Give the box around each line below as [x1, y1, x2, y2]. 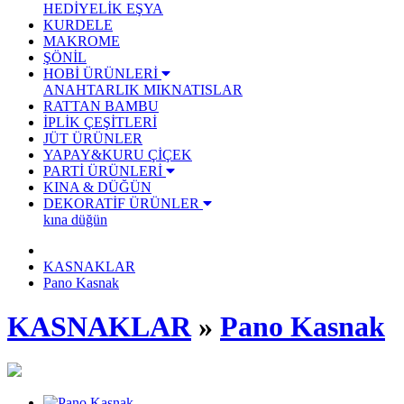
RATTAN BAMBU [43, 97, 159, 114]
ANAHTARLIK [43, 81, 143, 97]
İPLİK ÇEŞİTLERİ [43, 114, 157, 130]
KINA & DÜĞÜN [43, 179, 151, 195]
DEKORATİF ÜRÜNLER [43, 195, 203, 211]
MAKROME [43, 32, 120, 49]
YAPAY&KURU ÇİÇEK [43, 146, 192, 162]
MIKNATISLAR [143, 81, 243, 97]
